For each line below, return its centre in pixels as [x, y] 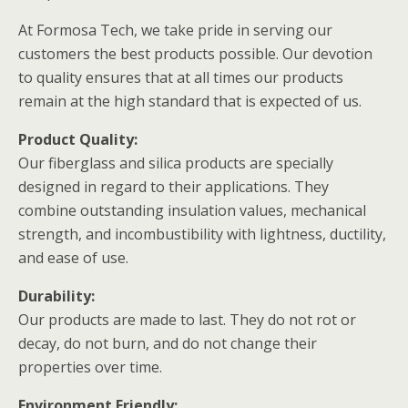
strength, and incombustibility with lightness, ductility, [202, 234]
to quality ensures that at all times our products [181, 77]
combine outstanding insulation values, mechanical [192, 210]
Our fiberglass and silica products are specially [176, 163]
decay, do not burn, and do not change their [168, 343]
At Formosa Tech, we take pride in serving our [175, 30]
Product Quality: [78, 139]
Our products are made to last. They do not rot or [187, 320]
